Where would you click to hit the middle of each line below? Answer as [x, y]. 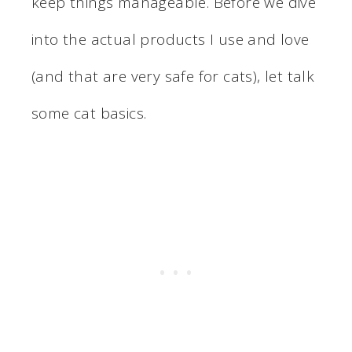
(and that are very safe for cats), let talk [173, 76]
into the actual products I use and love [170, 39]
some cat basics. [89, 113]
